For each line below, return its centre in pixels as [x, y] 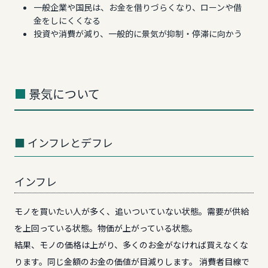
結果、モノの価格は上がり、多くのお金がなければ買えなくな [131, 245]
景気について [64, 94]
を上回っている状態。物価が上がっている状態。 [106, 228]
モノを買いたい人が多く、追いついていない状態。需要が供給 [132, 211]
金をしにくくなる [67, 20]
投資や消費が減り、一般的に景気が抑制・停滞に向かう [138, 33]
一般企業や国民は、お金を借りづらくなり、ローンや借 [138, 7]
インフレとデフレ [70, 143]
